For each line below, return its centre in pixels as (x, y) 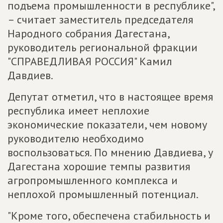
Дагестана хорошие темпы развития (99, 166)
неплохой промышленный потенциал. (103, 194)
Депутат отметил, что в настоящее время (110, 97)
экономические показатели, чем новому (107, 124)
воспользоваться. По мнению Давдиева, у (110, 152)
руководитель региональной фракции (103, 47)
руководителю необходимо (76, 138)
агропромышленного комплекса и (93, 180)
